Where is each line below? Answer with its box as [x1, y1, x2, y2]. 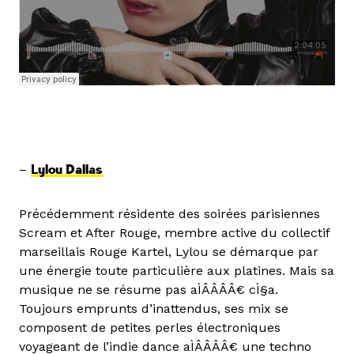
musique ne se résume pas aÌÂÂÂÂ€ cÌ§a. [19, 282, 278, 298]
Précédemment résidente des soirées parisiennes [19, 206, 320, 222]
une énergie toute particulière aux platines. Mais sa [19, 263, 334, 279]
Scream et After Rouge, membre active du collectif [19, 225, 330, 241]
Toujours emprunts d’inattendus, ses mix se [19, 301, 288, 317]
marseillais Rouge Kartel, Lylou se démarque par [19, 244, 318, 260]
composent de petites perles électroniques [19, 320, 281, 336]
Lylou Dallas [31, 162, 103, 179]
